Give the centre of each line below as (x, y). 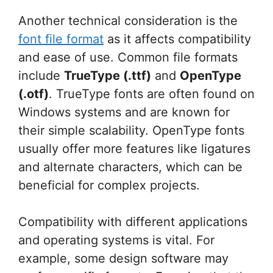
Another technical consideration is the (128, 20)
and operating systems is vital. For (116, 240)
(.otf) (34, 94)
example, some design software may (123, 258)
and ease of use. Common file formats (128, 57)
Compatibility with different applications (133, 222)
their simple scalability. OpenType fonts (131, 130)
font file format (61, 39)
